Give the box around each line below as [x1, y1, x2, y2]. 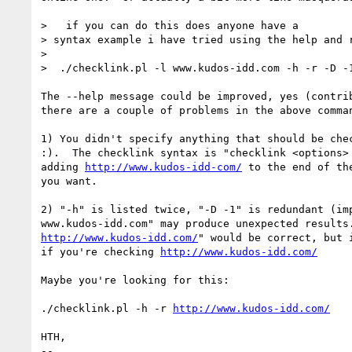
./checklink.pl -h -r [41, 302, 173, 314]
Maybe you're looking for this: [41, 273, 229, 286]
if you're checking [41, 245, 160, 258]
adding [41, 160, 85, 173]
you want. [41, 174, 97, 187]
